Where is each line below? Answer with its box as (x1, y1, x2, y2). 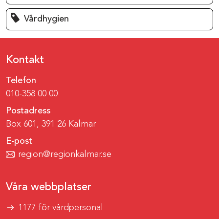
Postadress (6, 106, 50, 115)
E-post (6, 136, 32, 146)
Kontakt (6, 54, 44, 66)
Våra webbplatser (6, 181, 91, 193)
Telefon (6, 76, 36, 85)
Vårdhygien (24, 14, 69, 23)
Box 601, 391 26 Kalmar (6, 119, 96, 129)
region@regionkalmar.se (18, 150, 111, 159)
